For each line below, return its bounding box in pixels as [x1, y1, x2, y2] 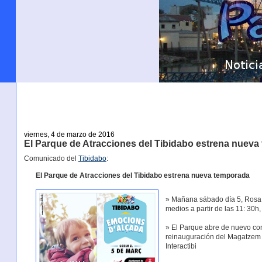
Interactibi [166, 242, 197, 250]
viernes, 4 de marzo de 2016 [23, 130, 115, 139]
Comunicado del [23, 154, 78, 163]
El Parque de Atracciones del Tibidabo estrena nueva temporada [35, 171, 250, 180]
